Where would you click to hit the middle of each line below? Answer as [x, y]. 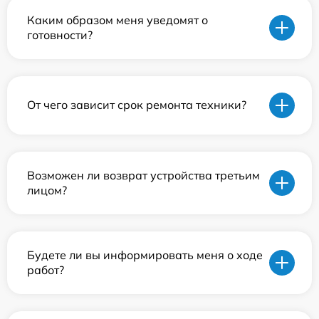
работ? [46, 270]
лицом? [47, 190]
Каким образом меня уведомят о [117, 20]
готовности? [60, 35]
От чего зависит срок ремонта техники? [137, 105]
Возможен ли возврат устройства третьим [143, 175]
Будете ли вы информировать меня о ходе [145, 255]
